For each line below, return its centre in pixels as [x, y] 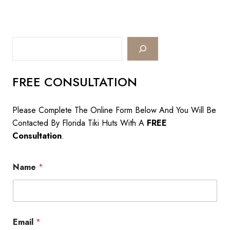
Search [24, 43]
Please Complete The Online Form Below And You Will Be [114, 110]
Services [66, 26]
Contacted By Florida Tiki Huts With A [80, 123]
